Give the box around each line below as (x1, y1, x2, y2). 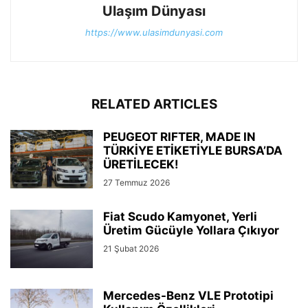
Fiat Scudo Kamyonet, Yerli (103, 209, 257, 223)
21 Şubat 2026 (103, 243, 159, 254)
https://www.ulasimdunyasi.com (85, 26, 223, 38)
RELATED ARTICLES (91, 96, 217, 112)
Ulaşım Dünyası (102, 2, 206, 19)
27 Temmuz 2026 (103, 177, 170, 188)
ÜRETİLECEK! (103, 157, 179, 171)
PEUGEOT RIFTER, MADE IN (103, 129, 256, 144)
